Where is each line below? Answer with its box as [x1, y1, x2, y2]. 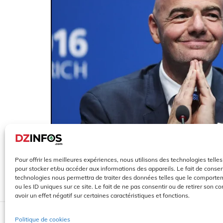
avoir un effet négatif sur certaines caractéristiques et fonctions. [15, 192, 190, 199]
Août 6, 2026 [58, 183, 94, 191]
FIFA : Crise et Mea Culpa [58, 153, 204, 170]
